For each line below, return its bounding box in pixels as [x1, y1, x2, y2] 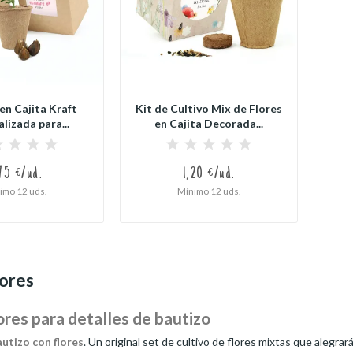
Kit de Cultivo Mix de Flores [135, 101, 282, 115]
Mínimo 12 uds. [176, 184, 240, 196]
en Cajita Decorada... [154, 116, 263, 130]
